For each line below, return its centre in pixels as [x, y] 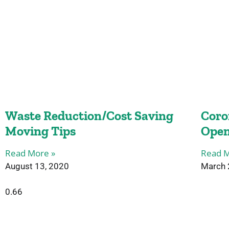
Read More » [30, 153]
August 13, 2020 [37, 166]
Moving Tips [40, 131]
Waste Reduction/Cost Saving [89, 115]
